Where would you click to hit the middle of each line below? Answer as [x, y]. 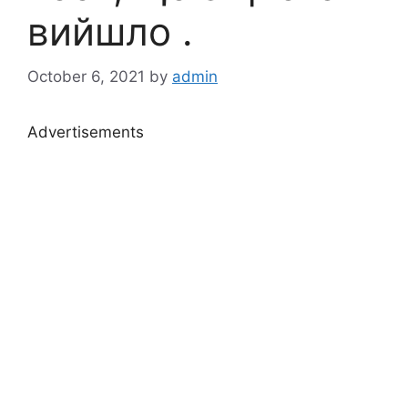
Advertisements [86, 132]
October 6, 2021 [86, 76]
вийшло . [110, 32]
